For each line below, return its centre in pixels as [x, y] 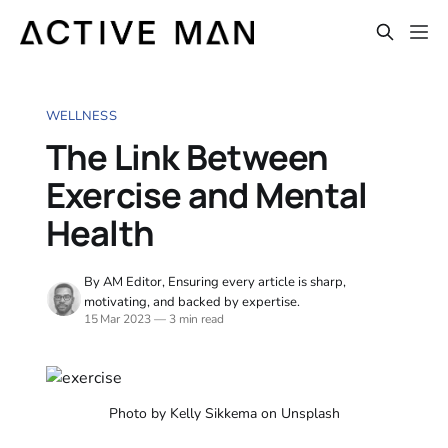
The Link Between [187, 156]
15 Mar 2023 [117, 318]
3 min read [195, 318]
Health [100, 232]
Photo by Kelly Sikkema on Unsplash [224, 413]
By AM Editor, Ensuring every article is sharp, [214, 281]
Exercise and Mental [206, 194]
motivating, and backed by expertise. [191, 301]
